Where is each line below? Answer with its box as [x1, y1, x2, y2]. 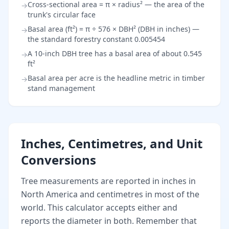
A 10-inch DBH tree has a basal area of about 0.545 [28, 49, 202, 58]
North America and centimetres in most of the [21, 189, 199, 200]
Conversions [21, 151, 96, 168]
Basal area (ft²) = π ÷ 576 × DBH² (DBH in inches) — [28, 24, 199, 34]
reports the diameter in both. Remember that [21, 215, 197, 226]
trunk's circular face [28, 10, 96, 19]
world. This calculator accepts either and [21, 202, 177, 213]
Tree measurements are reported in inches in [21, 175, 196, 187]
